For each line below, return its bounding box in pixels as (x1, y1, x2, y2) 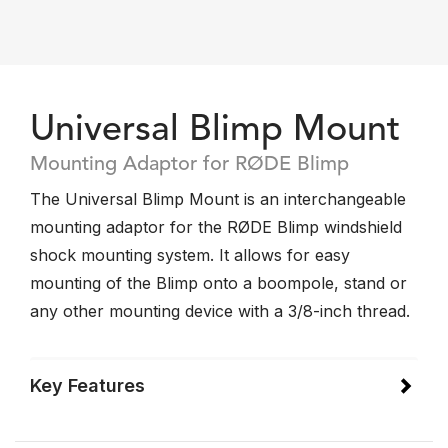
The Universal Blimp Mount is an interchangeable (30, 189, 406, 209)
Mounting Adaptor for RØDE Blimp (30, 155, 349, 175)
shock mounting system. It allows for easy (30, 245, 350, 265)
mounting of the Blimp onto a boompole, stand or (30, 273, 407, 293)
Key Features (30, 375, 145, 396)
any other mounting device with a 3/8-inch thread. (30, 301, 410, 321)
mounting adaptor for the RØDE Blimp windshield (30, 217, 402, 237)
